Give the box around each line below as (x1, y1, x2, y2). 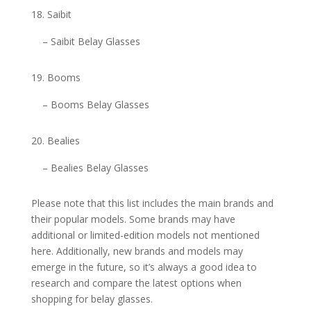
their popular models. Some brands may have (31, 212, 235, 226)
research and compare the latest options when (31, 276, 242, 290)
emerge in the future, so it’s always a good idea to (31, 260, 257, 274)
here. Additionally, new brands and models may (31, 244, 243, 258)
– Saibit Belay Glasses (42, 35, 140, 49)
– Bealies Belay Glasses (42, 161, 149, 175)
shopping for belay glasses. (31, 292, 153, 306)
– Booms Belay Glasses (42, 98, 149, 112)
